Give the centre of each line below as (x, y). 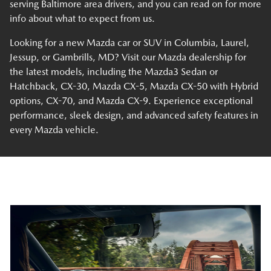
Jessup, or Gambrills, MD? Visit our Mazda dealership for (128, 57)
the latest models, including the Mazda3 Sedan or (114, 72)
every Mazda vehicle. (54, 130)
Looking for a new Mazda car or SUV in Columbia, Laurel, (129, 43)
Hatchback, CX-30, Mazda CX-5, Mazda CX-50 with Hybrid (134, 86)
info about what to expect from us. (82, 18)
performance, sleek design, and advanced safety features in (134, 115)
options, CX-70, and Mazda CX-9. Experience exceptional (131, 101)
